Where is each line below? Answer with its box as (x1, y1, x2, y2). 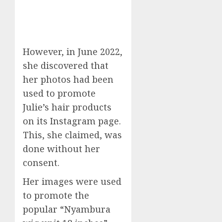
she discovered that (23, 59, 109, 71)
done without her (23, 142, 100, 155)
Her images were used (23, 175, 121, 187)
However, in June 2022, (23, 45, 122, 57)
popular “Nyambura (23, 203, 111, 215)
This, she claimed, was (23, 128, 122, 141)
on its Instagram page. (23, 114, 121, 127)
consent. (23, 156, 59, 168)
